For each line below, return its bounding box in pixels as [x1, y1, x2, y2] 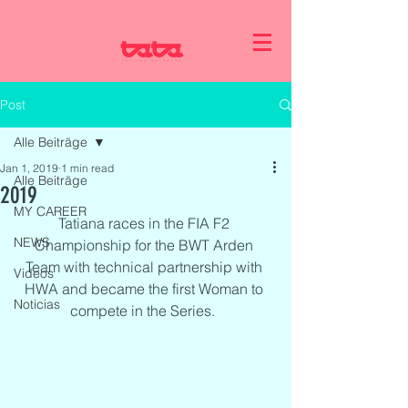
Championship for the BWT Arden [35, 236, 257, 254]
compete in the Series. [69, 301, 222, 320]
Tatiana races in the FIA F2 [58, 214, 233, 232]
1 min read [61, 161, 114, 175]
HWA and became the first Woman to [25, 280, 267, 298]
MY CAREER [14, 203, 87, 219]
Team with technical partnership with [25, 258, 266, 276]
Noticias [14, 296, 60, 312]
